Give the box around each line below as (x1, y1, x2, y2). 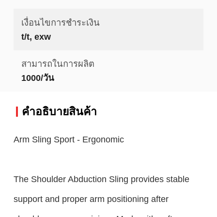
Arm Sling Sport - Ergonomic (13, 134, 124, 144)
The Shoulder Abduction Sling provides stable (13, 173, 189, 184)
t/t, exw (21, 31, 51, 42)
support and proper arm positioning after (13, 193, 169, 204)
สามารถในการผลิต (21, 59, 94, 69)
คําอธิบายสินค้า (21, 105, 97, 118)
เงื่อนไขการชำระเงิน (21, 17, 100, 28)
